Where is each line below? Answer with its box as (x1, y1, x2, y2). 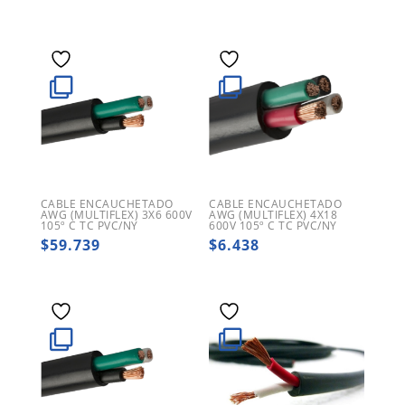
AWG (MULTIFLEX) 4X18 (209, 206, 338, 222)
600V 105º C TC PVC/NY (209, 217, 337, 233)
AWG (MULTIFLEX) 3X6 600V (40, 206, 193, 222)
